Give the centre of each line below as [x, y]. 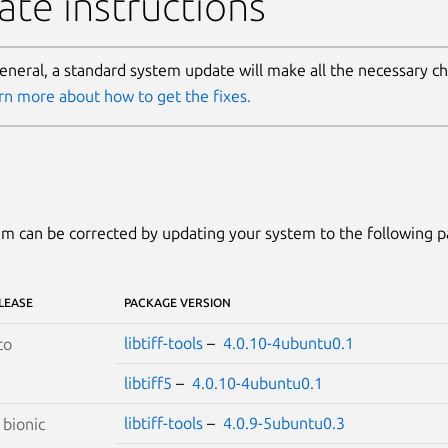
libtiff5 [147, 382]
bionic [23, 423]
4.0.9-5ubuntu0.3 [283, 422]
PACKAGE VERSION [177, 302]
